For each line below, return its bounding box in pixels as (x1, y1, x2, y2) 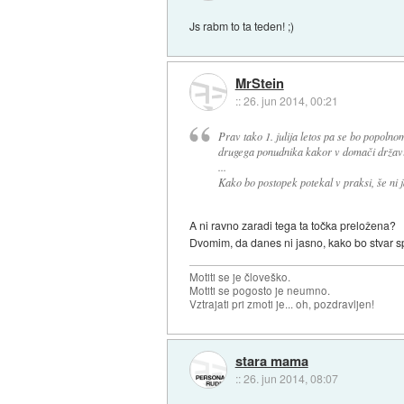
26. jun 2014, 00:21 (243, 93, 338, 109)
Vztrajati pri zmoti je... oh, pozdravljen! (189, 297, 375, 312)
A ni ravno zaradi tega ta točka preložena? (189, 217, 397, 234)
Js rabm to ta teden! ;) (189, 17, 295, 33)
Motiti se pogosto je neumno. (189, 283, 331, 298)
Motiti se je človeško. (189, 270, 291, 285)
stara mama (234, 350, 308, 371)
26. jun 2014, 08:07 (243, 370, 338, 386)
